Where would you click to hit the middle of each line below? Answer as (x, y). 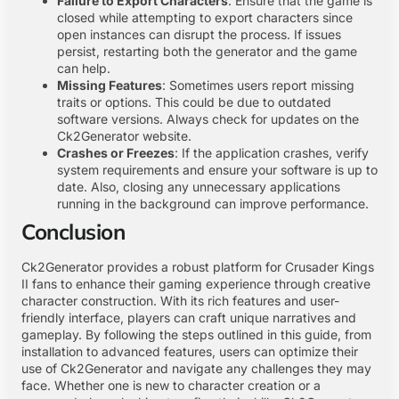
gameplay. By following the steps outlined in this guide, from (196, 334)
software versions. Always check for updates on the (208, 118)
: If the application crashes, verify (272, 152)
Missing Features (110, 85)
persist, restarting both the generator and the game (207, 51)
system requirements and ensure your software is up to (217, 169)
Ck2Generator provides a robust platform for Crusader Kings (198, 266)
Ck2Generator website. (124, 135)
